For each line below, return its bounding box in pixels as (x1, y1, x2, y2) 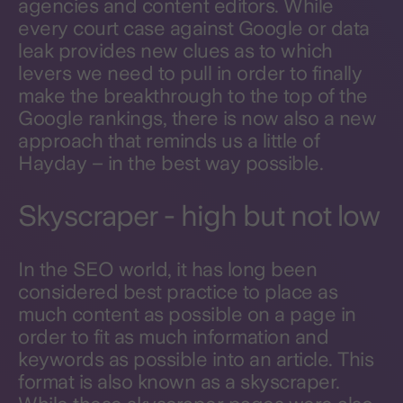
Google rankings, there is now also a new (18, 106, 376, 130)
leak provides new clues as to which (18, 39, 333, 62)
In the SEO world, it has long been (18, 257, 317, 281)
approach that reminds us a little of (18, 129, 319, 152)
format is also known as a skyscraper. (18, 370, 340, 393)
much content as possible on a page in (18, 302, 356, 326)
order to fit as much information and (18, 325, 328, 348)
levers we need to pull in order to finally (18, 61, 362, 85)
